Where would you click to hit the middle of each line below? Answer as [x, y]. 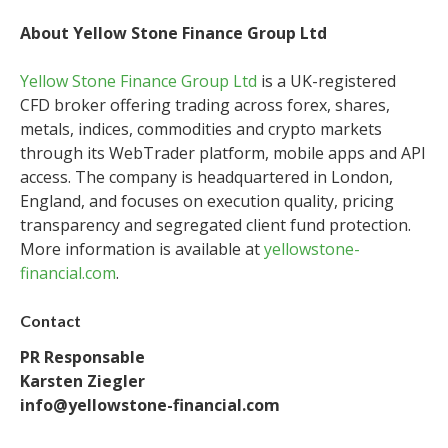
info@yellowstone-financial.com [150, 405]
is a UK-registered [326, 81]
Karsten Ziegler [82, 381]
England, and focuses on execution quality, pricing [207, 201]
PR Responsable [82, 357]
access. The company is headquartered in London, [206, 177]
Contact [50, 320]
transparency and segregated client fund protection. [215, 225]
